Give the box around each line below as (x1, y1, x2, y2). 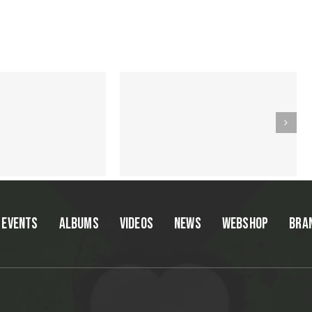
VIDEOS (119, 214, 153, 233)
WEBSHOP (221, 214, 269, 233)
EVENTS (1, 214, 38, 233)
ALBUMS (58, 214, 99, 233)
